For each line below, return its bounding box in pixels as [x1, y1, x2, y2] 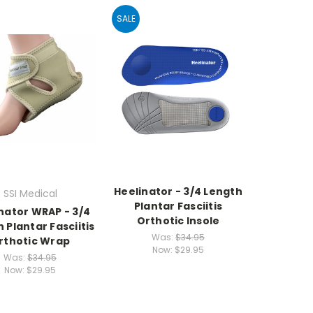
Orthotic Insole [136, 214, 220, 228]
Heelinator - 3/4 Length [114, 184, 242, 199]
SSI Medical [3, 187, 57, 201]
